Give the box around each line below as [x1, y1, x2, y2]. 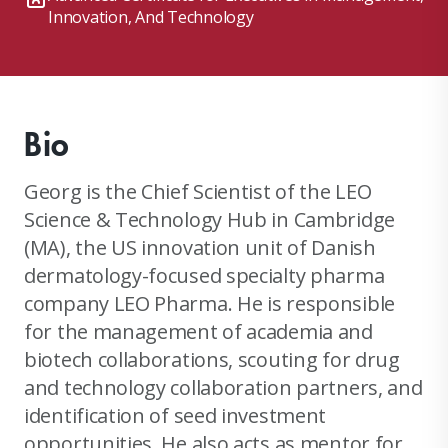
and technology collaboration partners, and [24, 373, 423, 401]
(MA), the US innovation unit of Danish [24, 233, 376, 261]
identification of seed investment [24, 401, 327, 429]
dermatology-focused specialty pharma [24, 261, 385, 289]
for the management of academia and [24, 317, 373, 345]
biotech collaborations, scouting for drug [24, 345, 400, 373]
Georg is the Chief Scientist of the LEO [24, 177, 372, 205]
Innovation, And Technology [48, 5, 254, 28]
